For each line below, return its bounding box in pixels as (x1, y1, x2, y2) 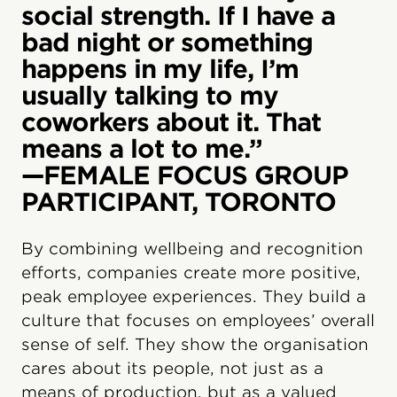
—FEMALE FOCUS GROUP (21, 160, 348, 191)
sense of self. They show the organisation (21, 334, 369, 354)
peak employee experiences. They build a (21, 286, 366, 306)
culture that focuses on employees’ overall (21, 310, 375, 330)
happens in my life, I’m (21, 53, 299, 84)
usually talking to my (21, 80, 278, 111)
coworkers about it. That (21, 106, 321, 137)
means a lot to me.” (21, 133, 262, 164)
